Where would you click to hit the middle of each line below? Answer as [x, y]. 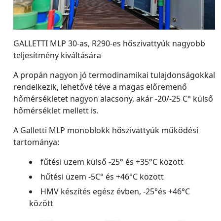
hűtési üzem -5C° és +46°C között [102, 177]
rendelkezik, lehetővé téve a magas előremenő [100, 87]
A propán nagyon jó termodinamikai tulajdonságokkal [114, 75]
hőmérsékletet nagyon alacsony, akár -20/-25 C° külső [113, 99]
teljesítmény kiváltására [57, 55]
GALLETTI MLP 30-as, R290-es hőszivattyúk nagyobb [109, 44]
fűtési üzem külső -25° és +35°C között [112, 162]
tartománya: [36, 142]
